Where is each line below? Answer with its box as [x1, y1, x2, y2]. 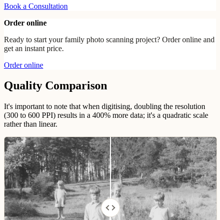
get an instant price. [4, 44, 64, 53]
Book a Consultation [4, 1, 68, 10]
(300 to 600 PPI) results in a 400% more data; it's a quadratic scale [4, 111, 208, 120]
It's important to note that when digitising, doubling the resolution [4, 102, 205, 111]
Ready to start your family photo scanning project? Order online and [4, 35, 215, 44]
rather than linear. [4, 120, 57, 129]
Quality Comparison [4, 79, 107, 92]
